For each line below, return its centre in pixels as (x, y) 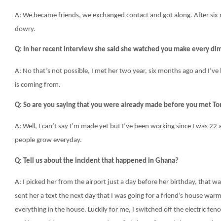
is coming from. (38, 85)
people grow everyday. (48, 141)
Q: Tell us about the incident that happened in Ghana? (97, 161)
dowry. (25, 30)
